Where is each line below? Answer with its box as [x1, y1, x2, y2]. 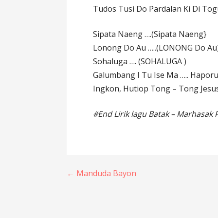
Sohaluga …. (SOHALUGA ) [93, 56, 187, 67]
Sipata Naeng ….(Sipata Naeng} [93, 29, 207, 40]
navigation [66, 187, 147, 208]
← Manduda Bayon [67, 167, 137, 179]
